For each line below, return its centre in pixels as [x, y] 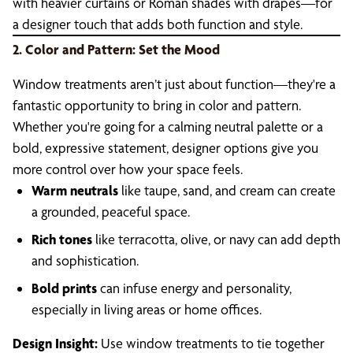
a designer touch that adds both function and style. [158, 24]
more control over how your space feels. [128, 169]
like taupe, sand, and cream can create [227, 190]
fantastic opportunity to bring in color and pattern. [157, 105]
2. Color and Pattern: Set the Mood [116, 49]
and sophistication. [85, 260]
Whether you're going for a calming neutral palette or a [168, 126]
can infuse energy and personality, [194, 288]
